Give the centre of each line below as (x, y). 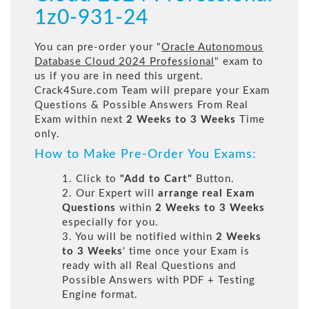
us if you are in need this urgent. (119, 77)
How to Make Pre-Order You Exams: (146, 155)
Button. (213, 179)
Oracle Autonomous (212, 48)
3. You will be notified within (139, 237)
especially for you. (110, 223)
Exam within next (80, 120)
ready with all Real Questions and (149, 266)
